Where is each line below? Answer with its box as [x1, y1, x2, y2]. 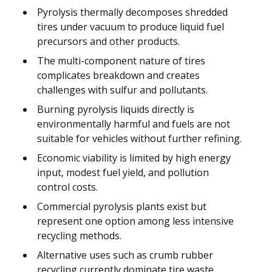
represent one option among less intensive [37, 214, 234, 228]
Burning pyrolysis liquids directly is [37, 102, 194, 116]
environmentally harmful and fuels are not [37, 117, 230, 131]
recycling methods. [37, 228, 121, 242]
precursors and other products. [37, 34, 180, 48]
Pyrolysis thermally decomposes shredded [37, 5, 228, 19]
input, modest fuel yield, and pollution [37, 165, 209, 179]
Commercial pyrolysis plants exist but [37, 199, 206, 213]
